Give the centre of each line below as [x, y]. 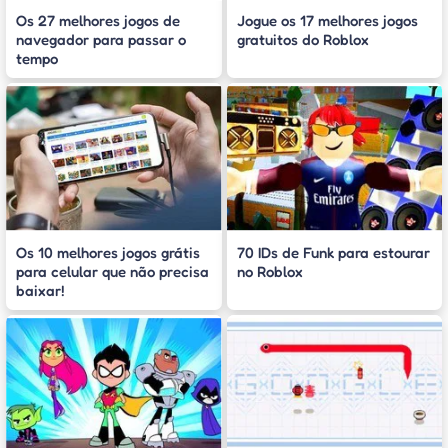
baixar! [40, 291]
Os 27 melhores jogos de [98, 21]
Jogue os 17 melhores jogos [327, 21]
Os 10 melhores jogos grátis [108, 253]
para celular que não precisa [112, 272]
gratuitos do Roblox [302, 40]
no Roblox [269, 272]
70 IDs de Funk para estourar [333, 253]
